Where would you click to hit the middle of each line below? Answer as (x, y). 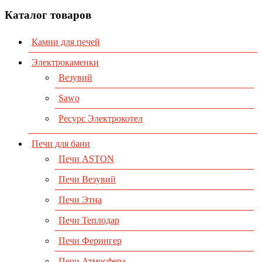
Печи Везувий (87, 180)
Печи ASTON (86, 159)
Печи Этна (80, 200)
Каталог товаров (48, 15)
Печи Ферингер (90, 241)
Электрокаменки (65, 63)
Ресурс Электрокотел (101, 119)
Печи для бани (61, 144)
